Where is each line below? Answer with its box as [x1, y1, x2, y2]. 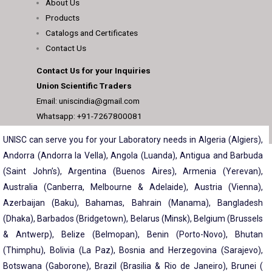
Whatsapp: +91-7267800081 [36, 110, 142, 121]
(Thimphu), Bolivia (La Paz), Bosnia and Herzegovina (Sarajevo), [3, 245, 263, 256]
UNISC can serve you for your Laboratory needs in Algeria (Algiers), [3, 135, 263, 145]
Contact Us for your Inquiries [36, 65, 151, 75]
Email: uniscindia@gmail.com [36, 95, 140, 106]
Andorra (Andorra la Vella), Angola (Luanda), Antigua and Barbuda [3, 151, 263, 161]
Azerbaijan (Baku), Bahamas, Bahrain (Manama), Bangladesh [3, 198, 263, 208]
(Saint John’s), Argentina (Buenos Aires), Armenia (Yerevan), [3, 166, 263, 177]
